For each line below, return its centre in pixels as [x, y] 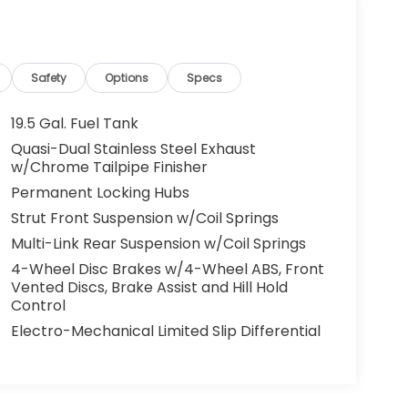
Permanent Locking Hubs [100, 193]
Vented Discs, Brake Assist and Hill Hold [149, 288]
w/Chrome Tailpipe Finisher [109, 168]
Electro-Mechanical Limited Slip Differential [165, 331]
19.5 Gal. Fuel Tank [74, 124]
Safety [49, 78]
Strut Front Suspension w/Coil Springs [144, 219]
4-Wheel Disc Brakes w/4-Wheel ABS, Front [167, 270]
